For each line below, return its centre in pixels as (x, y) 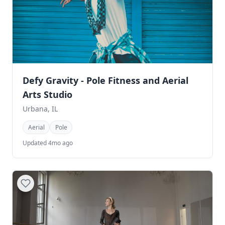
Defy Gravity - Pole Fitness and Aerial (105, 80)
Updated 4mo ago (48, 143)
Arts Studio (47, 94)
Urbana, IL (40, 108)
